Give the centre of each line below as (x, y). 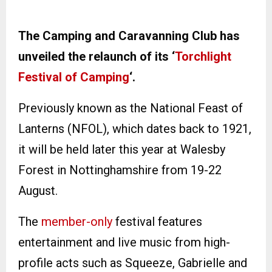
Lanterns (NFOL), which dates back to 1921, (135, 129)
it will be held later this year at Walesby (122, 150)
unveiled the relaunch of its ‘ (97, 57)
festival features (157, 222)
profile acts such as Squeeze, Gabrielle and (133, 263)
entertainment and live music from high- (124, 243)
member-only (77, 222)
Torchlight (203, 57)
